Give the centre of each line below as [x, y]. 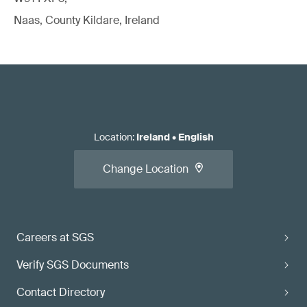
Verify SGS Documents [73, 265]
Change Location [146, 169]
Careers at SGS [55, 237]
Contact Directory [61, 292]
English [196, 137]
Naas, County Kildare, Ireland [87, 20]
